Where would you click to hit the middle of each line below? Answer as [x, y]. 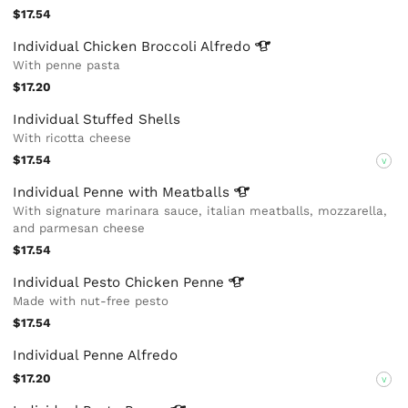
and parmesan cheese [79, 229]
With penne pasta [67, 65]
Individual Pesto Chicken [98, 282]
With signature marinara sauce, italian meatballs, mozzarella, [200, 211]
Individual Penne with [88, 193]
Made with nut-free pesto [91, 301]
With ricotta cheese [72, 138]
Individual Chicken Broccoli [107, 46]
